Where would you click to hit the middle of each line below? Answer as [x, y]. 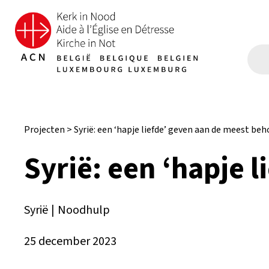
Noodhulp [83, 210]
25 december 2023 [70, 241]
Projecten [44, 130]
